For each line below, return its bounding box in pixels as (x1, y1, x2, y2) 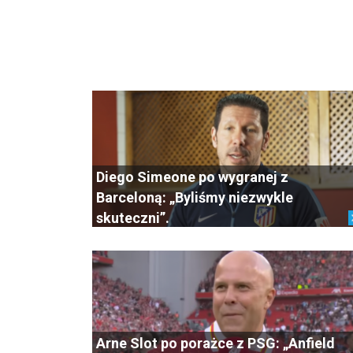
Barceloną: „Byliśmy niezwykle (96, 188, 293, 206)
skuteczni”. (96, 209, 169, 226)
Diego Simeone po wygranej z (96, 168, 288, 185)
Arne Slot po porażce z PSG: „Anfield (96, 335, 335, 351)
